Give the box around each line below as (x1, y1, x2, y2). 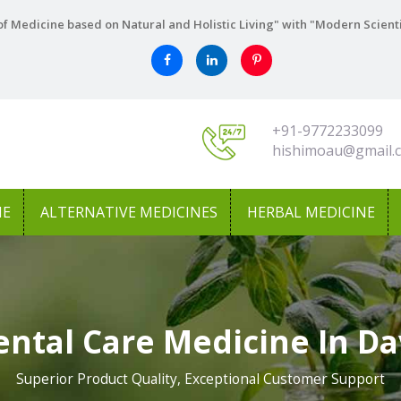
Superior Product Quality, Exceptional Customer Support (16, 370, 385, 388)
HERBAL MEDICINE (247, 202, 375, 222)
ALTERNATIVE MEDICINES (40, 202, 218, 222)
